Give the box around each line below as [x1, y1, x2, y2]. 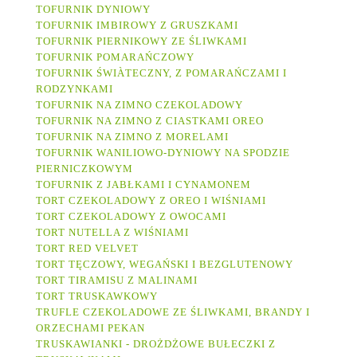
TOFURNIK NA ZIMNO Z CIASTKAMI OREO [36, 114, 264, 127]
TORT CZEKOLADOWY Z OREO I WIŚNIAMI [36, 194, 266, 206]
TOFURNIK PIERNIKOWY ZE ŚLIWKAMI [36, 34, 247, 47]
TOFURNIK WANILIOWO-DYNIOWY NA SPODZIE [36, 146, 290, 159]
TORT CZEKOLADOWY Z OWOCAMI [36, 210, 229, 222]
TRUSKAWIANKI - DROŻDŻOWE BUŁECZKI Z [36, 337, 276, 350]
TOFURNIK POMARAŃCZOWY [36, 50, 194, 63]
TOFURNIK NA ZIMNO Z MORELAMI [36, 130, 232, 143]
